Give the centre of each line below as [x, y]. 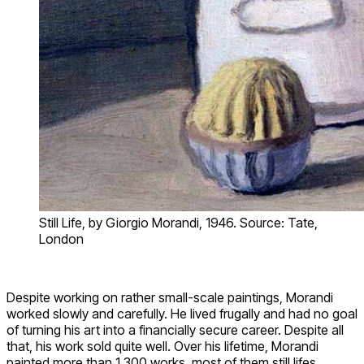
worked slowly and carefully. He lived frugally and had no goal [182, 314]
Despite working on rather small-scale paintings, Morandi [170, 298]
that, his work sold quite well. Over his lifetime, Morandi [162, 347]
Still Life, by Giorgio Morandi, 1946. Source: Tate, [178, 223]
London [61, 239]
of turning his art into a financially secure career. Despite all [175, 330]
